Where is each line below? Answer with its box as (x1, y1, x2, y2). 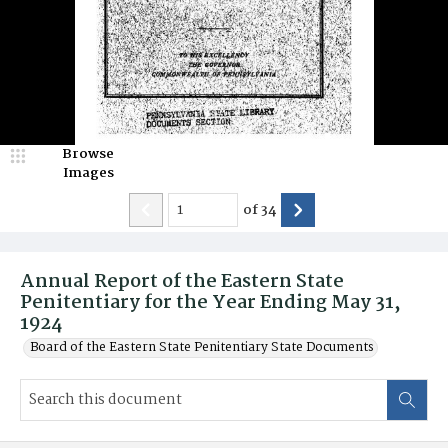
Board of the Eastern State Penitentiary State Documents (30, 337, 374, 358)
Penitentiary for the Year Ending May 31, (20, 288, 401, 318)
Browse (62, 143, 114, 165)
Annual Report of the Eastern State (20, 267, 344, 297)
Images (62, 162, 114, 184)
